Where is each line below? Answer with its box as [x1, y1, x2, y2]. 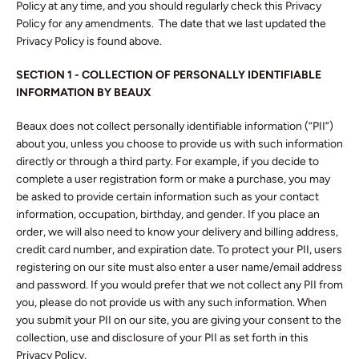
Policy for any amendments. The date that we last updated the [16, 17, 326, 30]
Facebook [159, 151, 209, 165]
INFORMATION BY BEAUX [16, 86, 151, 99]
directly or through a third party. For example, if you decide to [16, 155, 319, 168]
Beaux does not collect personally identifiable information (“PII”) [16, 119, 333, 133]
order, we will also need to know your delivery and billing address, [16, 225, 338, 239]
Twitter [189, 151, 225, 165]
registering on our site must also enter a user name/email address [16, 260, 342, 274]
